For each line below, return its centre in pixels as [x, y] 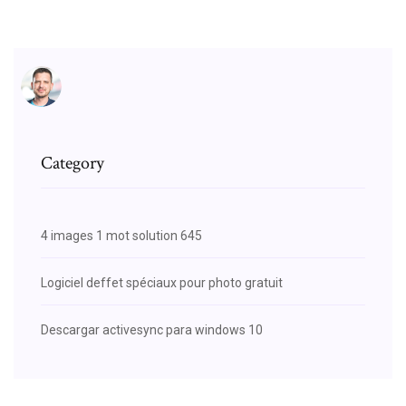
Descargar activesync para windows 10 [152, 329]
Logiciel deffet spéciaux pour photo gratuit [162, 282]
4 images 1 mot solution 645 [121, 235]
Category [72, 163]
